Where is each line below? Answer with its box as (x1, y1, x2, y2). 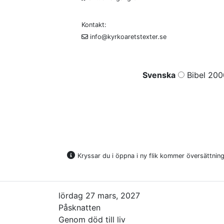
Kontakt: (81, 20, 106, 28)
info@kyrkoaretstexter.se (88, 32, 166, 40)
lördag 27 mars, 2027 (58, 190, 140, 200)
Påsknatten (58, 202, 100, 212)
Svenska (142, 69, 175, 80)
